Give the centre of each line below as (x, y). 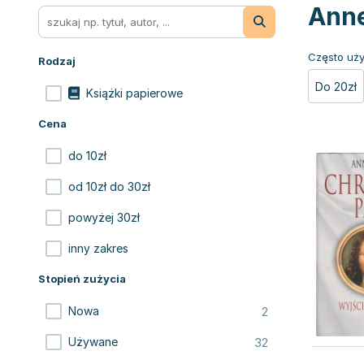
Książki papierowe (134, 93)
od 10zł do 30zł (109, 186)
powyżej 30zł (104, 217)
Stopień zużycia (82, 279)
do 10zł (87, 156)
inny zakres (98, 248)
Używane (93, 342)
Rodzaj (57, 61)
